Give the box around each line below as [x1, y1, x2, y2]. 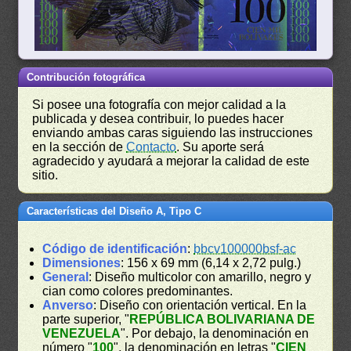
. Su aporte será [176, 139, 265, 154]
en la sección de [32, 139, 127, 154]
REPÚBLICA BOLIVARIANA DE [129, 312, 316, 326]
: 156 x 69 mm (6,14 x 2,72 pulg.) [121, 255, 302, 270]
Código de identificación [42, 241, 188, 255]
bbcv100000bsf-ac [194, 241, 297, 255]
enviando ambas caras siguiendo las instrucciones [32, 125, 313, 139]
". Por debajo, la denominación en [121, 326, 309, 340]
